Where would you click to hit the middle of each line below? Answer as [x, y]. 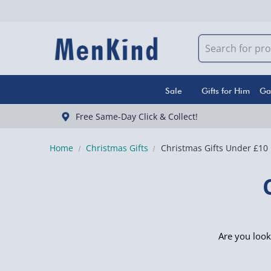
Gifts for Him [225, 91]
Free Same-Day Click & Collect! [136, 116]
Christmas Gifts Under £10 [214, 148]
